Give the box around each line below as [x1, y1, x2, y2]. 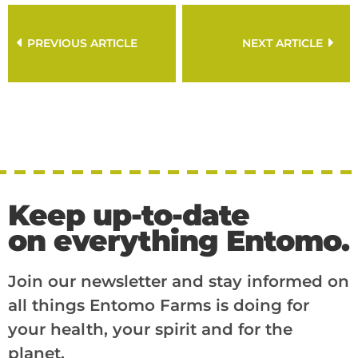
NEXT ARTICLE [242, 36, 323, 51]
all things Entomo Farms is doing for [8, 296, 309, 316]
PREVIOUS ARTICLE [27, 36, 137, 51]
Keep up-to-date [8, 197, 249, 233]
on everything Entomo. [8, 223, 349, 259]
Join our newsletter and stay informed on [8, 272, 349, 292]
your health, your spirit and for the [8, 320, 292, 340]
